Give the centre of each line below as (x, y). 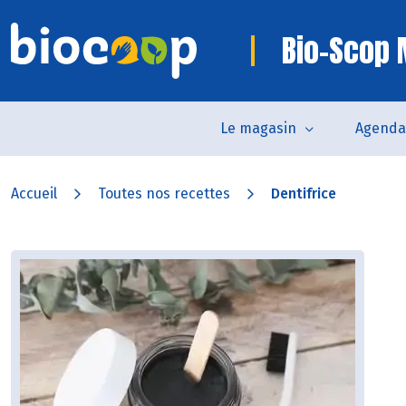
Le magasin (258, 128)
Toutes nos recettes (164, 193)
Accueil (34, 193)
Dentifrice (304, 193)
